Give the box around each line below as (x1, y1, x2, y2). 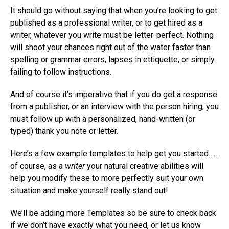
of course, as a (10, 161, 65, 171)
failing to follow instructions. (10, 67, 111, 77)
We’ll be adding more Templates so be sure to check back (10, 208, 216, 218)
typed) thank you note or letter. (10, 126, 118, 136)
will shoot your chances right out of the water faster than (10, 42, 211, 53)
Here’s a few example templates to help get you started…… (10, 149, 219, 159)
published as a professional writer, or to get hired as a (10, 18, 202, 28)
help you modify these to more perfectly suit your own (10, 173, 203, 184)
